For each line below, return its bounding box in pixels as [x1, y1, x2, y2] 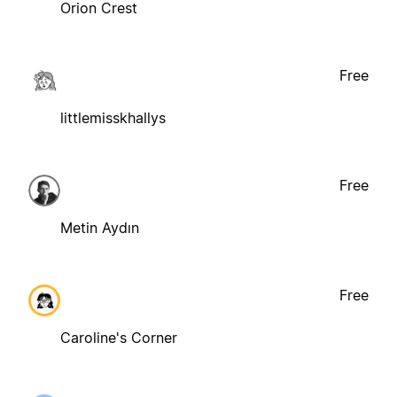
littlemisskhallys [60, 108, 166, 127]
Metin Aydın [60, 218, 139, 237]
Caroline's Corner [60, 328, 177, 346]
